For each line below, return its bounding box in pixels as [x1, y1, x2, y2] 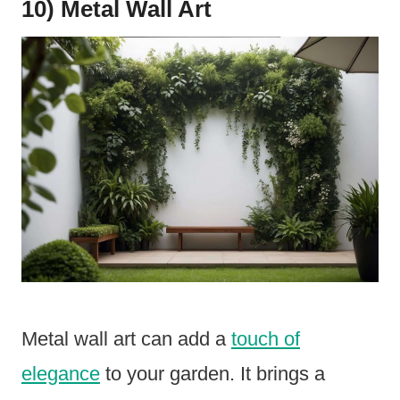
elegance [21, 362, 100, 385]
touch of [231, 327, 300, 350]
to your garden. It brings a [100, 362, 325, 385]
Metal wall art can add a [21, 327, 231, 350]
